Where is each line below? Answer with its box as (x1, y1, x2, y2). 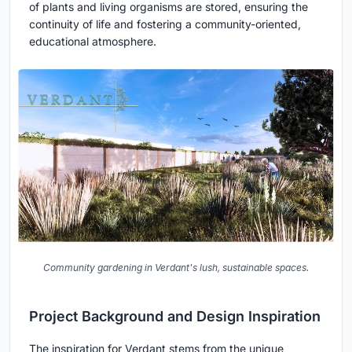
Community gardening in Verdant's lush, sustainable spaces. (43, 261, 309, 273)
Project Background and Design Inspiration (29, 307, 321, 324)
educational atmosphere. (29, 35, 156, 49)
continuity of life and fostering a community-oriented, (29, 17, 301, 31)
